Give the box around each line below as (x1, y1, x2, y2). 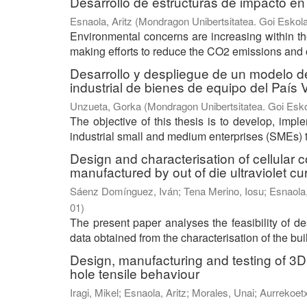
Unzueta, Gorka (70, 99, 141, 114)
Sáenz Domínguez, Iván (70, 184, 178, 199)
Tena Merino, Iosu (184, 184, 264, 199)
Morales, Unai (192, 285, 254, 300)
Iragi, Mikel (70, 285, 119, 300)
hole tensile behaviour (70, 264, 199, 283)
